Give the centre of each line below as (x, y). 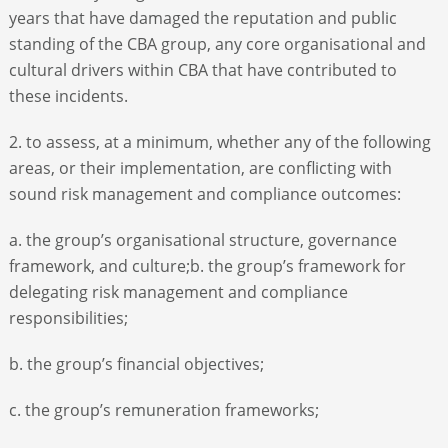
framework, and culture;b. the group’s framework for (207, 265)
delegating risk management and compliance (178, 291)
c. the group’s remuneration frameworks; (163, 409)
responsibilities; (68, 317)
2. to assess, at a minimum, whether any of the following (219, 141)
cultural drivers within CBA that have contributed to (202, 69)
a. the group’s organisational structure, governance (202, 239)
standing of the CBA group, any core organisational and (217, 43)
